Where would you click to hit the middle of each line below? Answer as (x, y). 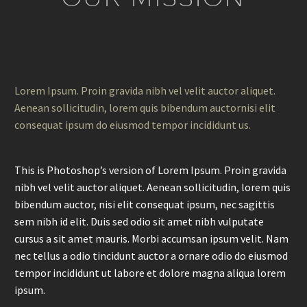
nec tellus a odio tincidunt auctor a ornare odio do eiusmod (151, 256)
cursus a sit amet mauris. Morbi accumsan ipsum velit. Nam (151, 239)
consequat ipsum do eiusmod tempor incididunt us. (133, 125)
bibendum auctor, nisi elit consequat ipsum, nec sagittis (145, 205)
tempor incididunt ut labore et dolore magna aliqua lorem (150, 273)
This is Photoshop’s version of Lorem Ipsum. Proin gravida (150, 170)
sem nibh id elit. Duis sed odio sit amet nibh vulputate (139, 222)
